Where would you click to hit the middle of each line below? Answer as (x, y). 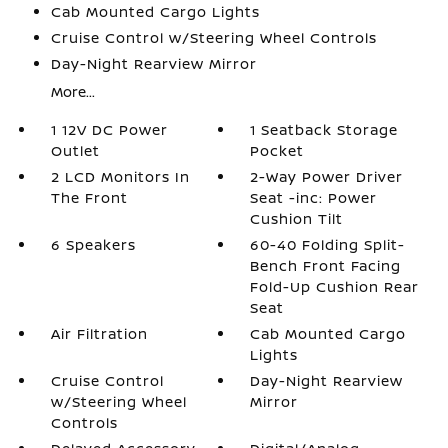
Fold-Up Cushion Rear (335, 286)
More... (72, 91)
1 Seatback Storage (324, 129)
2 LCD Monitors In (120, 176)
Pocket (277, 150)
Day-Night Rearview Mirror (153, 63)
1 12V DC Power (109, 129)
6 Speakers (93, 244)
